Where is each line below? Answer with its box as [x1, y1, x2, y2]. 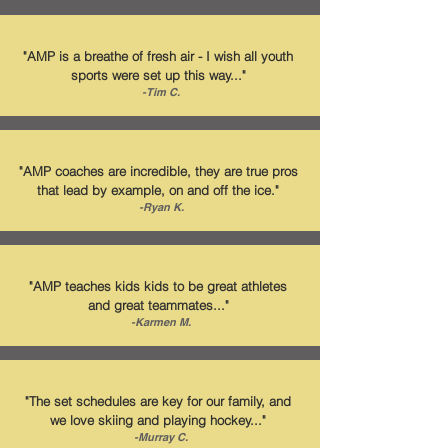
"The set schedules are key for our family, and [25, 393, 291, 409]
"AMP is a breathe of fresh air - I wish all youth [23, 48, 293, 64]
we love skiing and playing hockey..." [50, 412, 266, 428]
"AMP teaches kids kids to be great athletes [29, 278, 287, 294]
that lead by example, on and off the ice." [37, 182, 279, 198]
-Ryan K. [138, 200, 184, 214]
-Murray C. [134, 430, 188, 444]
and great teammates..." [87, 297, 229, 313]
